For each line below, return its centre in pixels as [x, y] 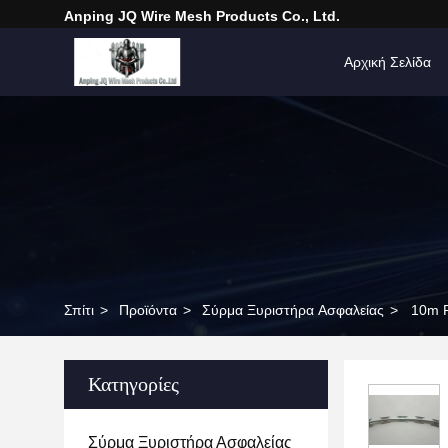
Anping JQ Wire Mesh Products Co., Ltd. [202, 16]
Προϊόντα [148, 310]
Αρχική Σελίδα [387, 62]
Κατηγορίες [133, 384]
